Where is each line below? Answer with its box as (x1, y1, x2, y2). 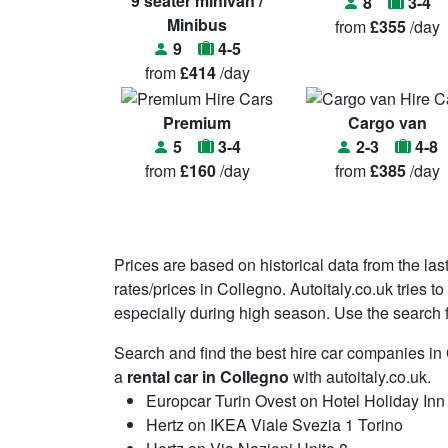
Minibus (167, 13, 227, 37)
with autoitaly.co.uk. (289, 365, 431, 389)
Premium (163, 111, 231, 134)
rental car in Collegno (127, 365, 289, 389)
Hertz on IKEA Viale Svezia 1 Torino (146, 413, 403, 437)
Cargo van (347, 111, 427, 134)
